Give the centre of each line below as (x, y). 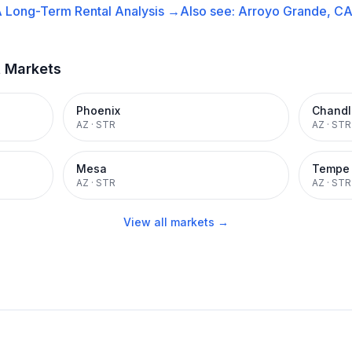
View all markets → (176, 222)
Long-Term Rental (59, 11)
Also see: (209, 11)
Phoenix (98, 110)
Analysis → (146, 11)
